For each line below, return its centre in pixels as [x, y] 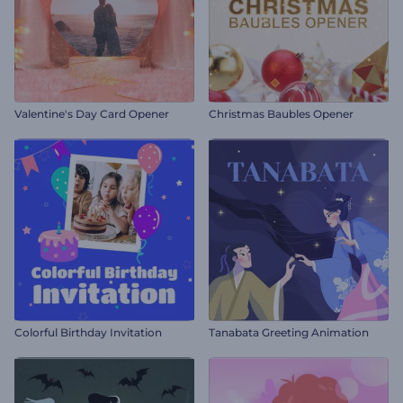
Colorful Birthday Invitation [88, 332]
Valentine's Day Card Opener [92, 114]
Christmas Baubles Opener [281, 114]
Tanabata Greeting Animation [289, 332]
